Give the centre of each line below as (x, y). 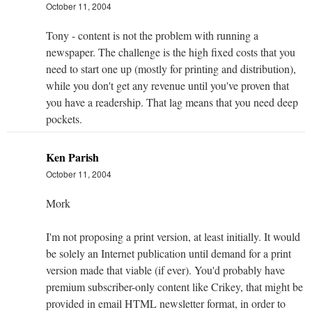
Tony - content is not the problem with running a (152, 35)
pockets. (64, 118)
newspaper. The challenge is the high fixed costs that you (171, 52)
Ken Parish (72, 157)
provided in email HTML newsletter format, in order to (166, 303)
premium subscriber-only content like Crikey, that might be (174, 286)
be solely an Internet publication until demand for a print (169, 253)
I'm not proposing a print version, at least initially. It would (173, 236)
